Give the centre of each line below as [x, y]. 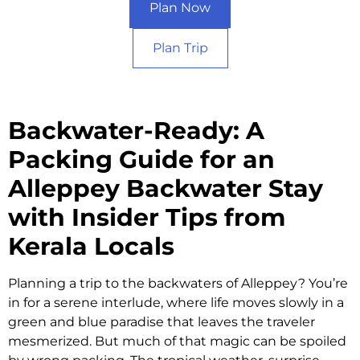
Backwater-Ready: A [136, 130]
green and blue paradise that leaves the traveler [162, 321]
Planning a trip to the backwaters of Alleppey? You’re [178, 283]
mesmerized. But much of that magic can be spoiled [177, 341]
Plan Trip [180, 47]
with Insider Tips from [147, 217]
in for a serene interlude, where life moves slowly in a [176, 302]
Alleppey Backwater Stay [166, 188]
